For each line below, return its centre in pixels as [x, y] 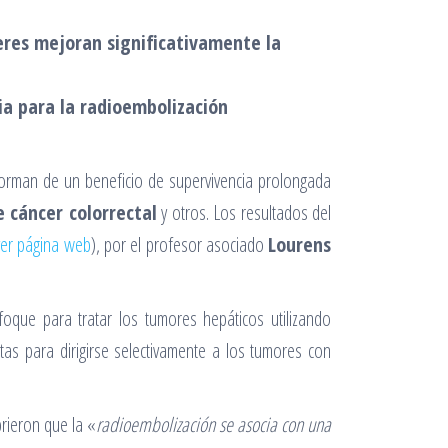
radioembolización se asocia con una [213, 424]
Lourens [300, 244]
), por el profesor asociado [179, 244]
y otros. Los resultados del [244, 212]
